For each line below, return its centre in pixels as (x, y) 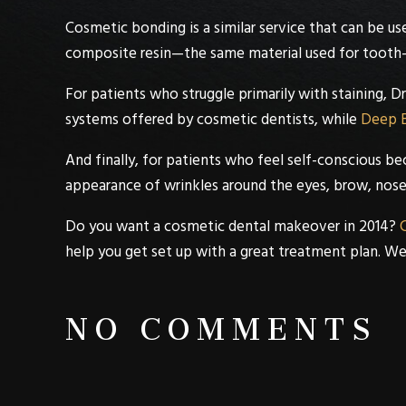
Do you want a (115, 227)
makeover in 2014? (333, 227)
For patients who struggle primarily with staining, (228, 94)
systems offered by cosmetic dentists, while (213, 120)
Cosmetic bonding (126, 28)
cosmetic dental (217, 227)
